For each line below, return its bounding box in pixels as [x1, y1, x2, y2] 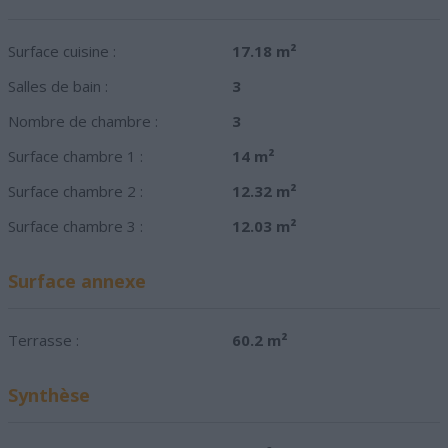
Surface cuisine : [8, 41, 116, 62]
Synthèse [8, 383, 90, 408]
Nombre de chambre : [8, 111, 158, 132]
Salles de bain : [8, 76, 108, 97]
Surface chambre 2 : [8, 181, 143, 202]
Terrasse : [8, 330, 79, 351]
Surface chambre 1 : [8, 146, 143, 167]
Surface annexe [8, 269, 146, 294]
